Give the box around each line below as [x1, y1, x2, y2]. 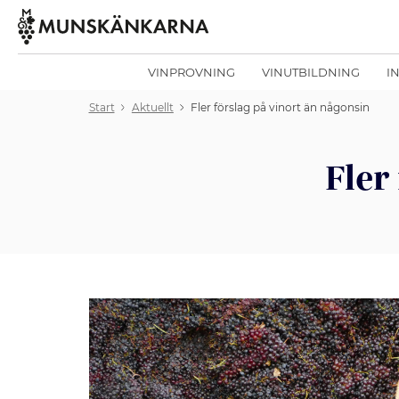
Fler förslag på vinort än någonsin [191, 101, 370, 114]
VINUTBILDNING [262, 65, 360, 79]
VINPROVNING [148, 65, 235, 79]
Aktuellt [131, 101, 174, 114]
